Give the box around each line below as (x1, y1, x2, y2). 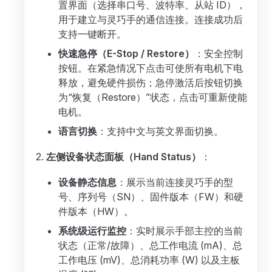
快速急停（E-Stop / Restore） (58, 47, 194, 59)
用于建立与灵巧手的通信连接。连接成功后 (58, 13, 243, 25)
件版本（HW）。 (58, 205, 134, 217)
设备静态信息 (58, 176, 117, 188)
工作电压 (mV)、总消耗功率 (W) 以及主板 (58, 254, 240, 266)
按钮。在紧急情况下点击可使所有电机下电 (58, 62, 243, 74)
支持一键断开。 (58, 28, 126, 40)
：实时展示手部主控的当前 (126, 225, 243, 237)
